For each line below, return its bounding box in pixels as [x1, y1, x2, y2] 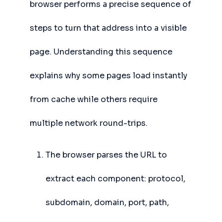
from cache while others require [30, 94, 158, 105]
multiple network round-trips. [30, 118, 148, 128]
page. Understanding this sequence [30, 47, 172, 57]
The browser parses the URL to [46, 150, 167, 160]
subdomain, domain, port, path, [46, 197, 169, 208]
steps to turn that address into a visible [30, 23, 187, 33]
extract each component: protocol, [46, 173, 185, 184]
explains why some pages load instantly [30, 70, 187, 81]
